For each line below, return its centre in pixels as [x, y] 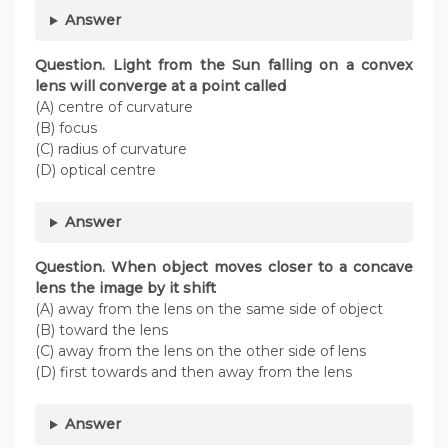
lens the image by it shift [135, 288]
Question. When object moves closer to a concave [224, 267]
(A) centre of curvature [114, 107]
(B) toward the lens [101, 330]
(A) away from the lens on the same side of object [209, 309]
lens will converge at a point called [174, 86]
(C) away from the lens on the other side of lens [200, 351]
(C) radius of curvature [111, 149]
